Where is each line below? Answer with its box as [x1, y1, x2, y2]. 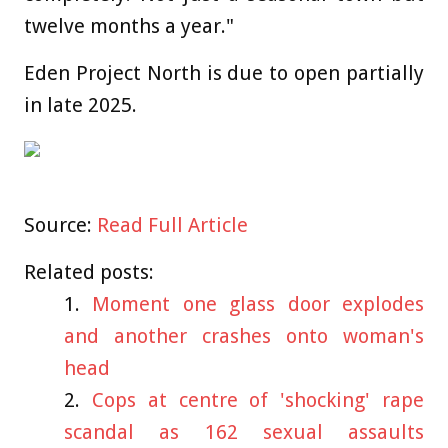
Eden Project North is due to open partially [24, 60, 424, 85]
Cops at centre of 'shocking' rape [91, 387, 425, 412]
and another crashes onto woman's [64, 323, 424, 348]
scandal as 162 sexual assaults [64, 419, 424, 444]
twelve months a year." [24, 13, 234, 38]
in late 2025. [24, 92, 137, 117]
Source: [24, 212, 97, 237]
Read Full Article [97, 212, 248, 237]
